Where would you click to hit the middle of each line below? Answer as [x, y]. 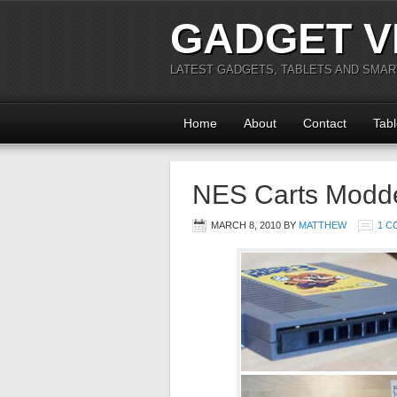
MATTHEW [323, 225]
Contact [325, 123]
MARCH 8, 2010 [246, 225]
